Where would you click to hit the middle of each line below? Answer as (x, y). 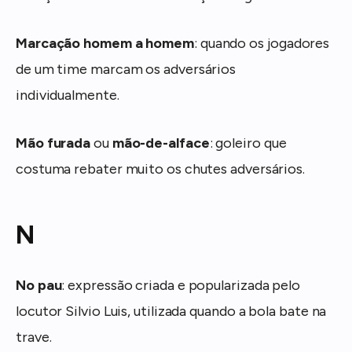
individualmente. (68, 95)
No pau (39, 285)
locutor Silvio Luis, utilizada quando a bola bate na (171, 311)
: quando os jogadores (262, 43)
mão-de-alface (161, 143)
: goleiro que (248, 143)
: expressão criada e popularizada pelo (181, 285)
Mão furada (53, 143)
